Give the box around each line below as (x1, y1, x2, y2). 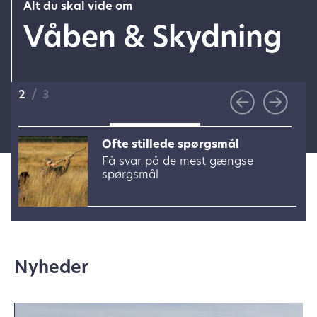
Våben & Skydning (23, 25, 282, 54)
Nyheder (14, 260, 88, 277)
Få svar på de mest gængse (101, 156, 253, 168)
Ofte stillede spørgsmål (101, 139, 239, 151)
